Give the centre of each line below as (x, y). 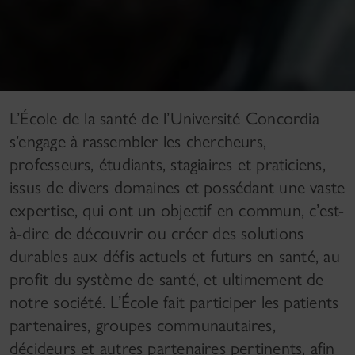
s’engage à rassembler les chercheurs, (138, 141)
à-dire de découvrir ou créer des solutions (157, 233)
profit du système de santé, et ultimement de (167, 279)
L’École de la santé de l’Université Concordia (164, 118)
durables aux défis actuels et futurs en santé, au (175, 256)
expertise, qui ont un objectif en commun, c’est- (177, 210)
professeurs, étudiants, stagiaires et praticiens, (168, 164)
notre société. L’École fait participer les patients (174, 302)
